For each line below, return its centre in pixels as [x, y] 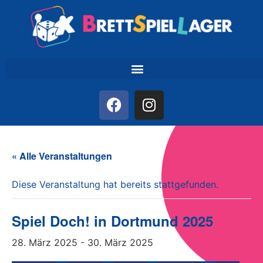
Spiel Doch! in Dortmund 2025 [112, 220]
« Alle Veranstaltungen [62, 156]
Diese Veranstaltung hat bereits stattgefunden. [115, 184]
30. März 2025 [120, 242]
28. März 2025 [45, 242]
